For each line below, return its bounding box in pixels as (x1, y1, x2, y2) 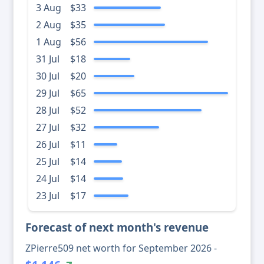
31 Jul (36, 52, 60, 66)
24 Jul (36, 172, 60, 186)
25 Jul (36, 155, 60, 169)
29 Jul (36, 87, 60, 100)
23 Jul (36, 189, 60, 203)
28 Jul (36, 104, 60, 117)
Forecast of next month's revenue (25, 220, 209, 235)
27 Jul (36, 121, 60, 134)
